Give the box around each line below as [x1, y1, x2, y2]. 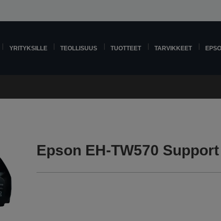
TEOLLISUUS [60, 45, 98, 51]
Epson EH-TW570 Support [37, 142, 220, 158]
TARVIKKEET [154, 45, 192, 51]
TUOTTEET [110, 45, 142, 51]
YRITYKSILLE [9, 45, 47, 51]
